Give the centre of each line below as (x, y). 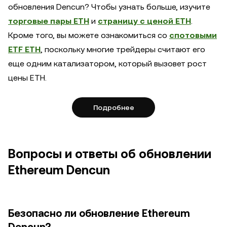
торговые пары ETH (49, 21)
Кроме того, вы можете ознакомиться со (89, 35)
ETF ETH (24, 49)
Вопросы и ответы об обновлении (110, 154)
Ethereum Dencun (59, 170)
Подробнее (113, 107)
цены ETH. (27, 78)
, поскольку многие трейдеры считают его (123, 49)
